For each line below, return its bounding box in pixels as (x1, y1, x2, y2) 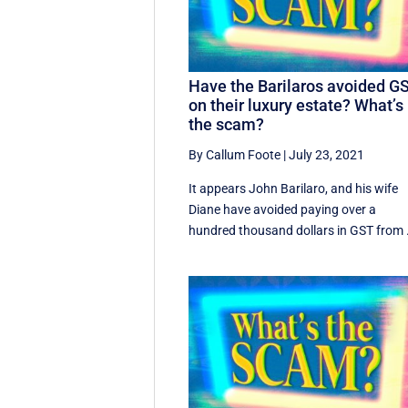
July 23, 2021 (289, 147, 365, 162)
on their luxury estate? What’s (189, 95, 404, 115)
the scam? (189, 114, 265, 134)
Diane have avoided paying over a (189, 201, 377, 217)
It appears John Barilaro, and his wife (189, 180, 399, 196)
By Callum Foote (189, 147, 281, 162)
